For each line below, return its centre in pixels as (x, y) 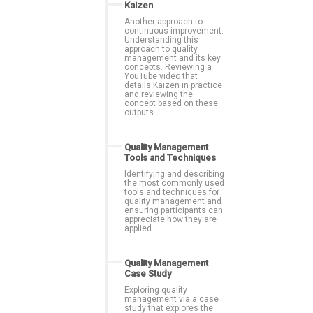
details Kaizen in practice (173, 85)
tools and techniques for (172, 192)
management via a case (172, 299)
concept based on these (171, 103)
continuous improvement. (174, 30)
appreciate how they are (170, 219)
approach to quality (161, 49)
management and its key (173, 58)
